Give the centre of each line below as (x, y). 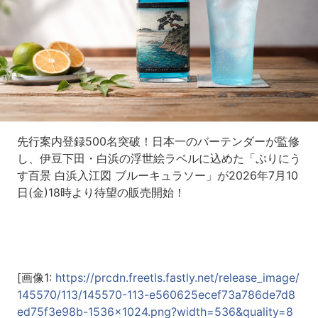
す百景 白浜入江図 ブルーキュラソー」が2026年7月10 (157, 176)
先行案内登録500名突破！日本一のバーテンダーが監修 (158, 142)
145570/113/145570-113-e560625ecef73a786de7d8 (156, 295)
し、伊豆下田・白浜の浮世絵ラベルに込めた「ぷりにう (159, 159)
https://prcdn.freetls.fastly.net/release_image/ (177, 278)
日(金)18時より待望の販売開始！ (101, 193)
